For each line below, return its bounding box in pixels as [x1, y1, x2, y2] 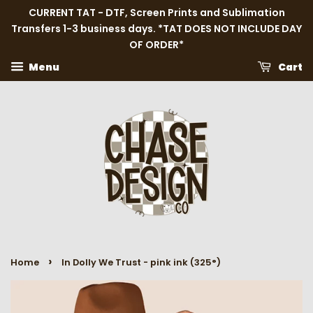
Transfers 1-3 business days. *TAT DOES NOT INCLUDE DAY [11, 22, 302, 36]
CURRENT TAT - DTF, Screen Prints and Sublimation [28, 6, 285, 20]
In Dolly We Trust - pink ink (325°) [61, 256, 221, 268]
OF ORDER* [129, 38, 184, 52]
